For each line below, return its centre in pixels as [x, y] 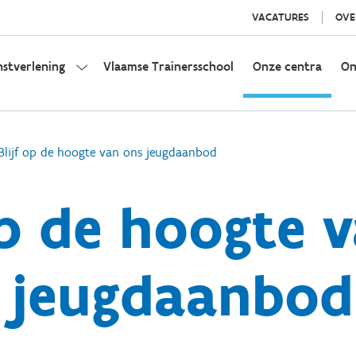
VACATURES [280, 17]
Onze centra [287, 66]
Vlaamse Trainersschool [168, 66]
